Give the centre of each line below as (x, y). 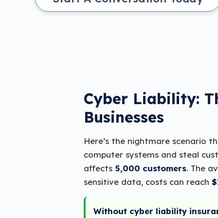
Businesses (124, 117)
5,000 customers (151, 168)
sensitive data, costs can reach (148, 182)
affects (99, 168)
